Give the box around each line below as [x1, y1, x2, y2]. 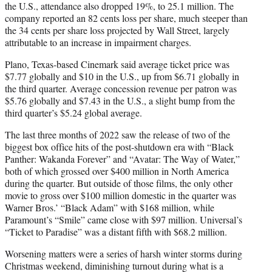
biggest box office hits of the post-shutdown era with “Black [5, 140, 234, 153]
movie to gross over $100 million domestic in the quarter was [5, 188, 236, 202]
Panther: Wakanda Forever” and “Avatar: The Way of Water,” [5, 152, 240, 165]
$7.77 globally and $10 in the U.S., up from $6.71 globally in [5, 69, 239, 83]
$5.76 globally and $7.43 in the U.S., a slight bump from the [5, 93, 235, 107]
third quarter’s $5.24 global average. [5, 106, 142, 119]
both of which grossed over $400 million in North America [5, 164, 229, 177]
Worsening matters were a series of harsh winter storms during [5, 246, 242, 260]
